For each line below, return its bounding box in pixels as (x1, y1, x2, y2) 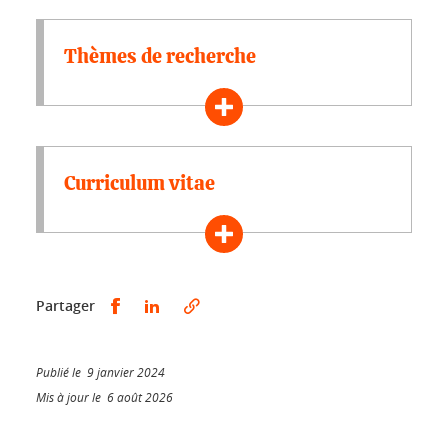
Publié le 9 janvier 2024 (36, 364, 165, 380)
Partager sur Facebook (123, 295, 279, 314)
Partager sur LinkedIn (163, 295, 313, 314)
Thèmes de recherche (64, 47, 256, 67)
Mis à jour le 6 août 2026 (36, 389, 173, 405)
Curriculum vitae (64, 174, 215, 194)
